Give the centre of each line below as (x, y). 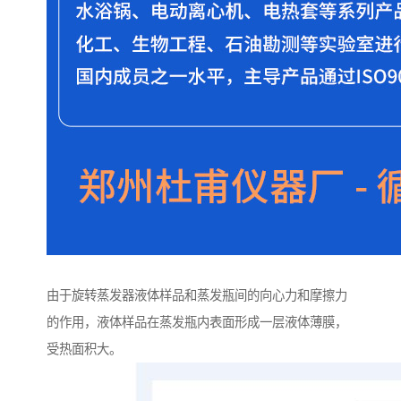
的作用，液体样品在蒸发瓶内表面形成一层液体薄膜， (197, 323)
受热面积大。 (84, 350)
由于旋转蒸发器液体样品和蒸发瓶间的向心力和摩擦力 (197, 296)
